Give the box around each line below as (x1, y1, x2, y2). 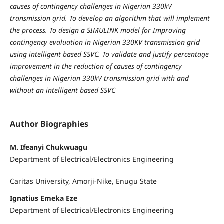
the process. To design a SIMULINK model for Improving (9, 25, 186, 35)
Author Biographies (9, 118, 88, 130)
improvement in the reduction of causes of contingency (9, 61, 182, 71)
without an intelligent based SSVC (9, 85, 115, 95)
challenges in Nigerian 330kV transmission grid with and (9, 73, 189, 83)
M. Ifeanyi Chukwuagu (9, 142, 87, 152)
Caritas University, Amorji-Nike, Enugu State (9, 176, 157, 186)
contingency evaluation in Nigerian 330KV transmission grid (9, 37, 200, 47)
